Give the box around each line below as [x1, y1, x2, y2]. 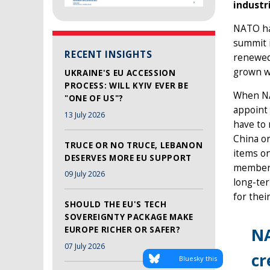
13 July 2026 [64, 109, 105, 120]
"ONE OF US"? [64, 93, 124, 104]
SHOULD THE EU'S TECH [64, 199, 167, 210]
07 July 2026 [64, 240, 105, 251]
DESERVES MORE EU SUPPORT [64, 152, 192, 163]
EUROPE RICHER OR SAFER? [64, 224, 181, 236]
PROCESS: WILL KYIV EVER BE [64, 80, 189, 92]
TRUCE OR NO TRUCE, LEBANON [64, 139, 203, 151]
